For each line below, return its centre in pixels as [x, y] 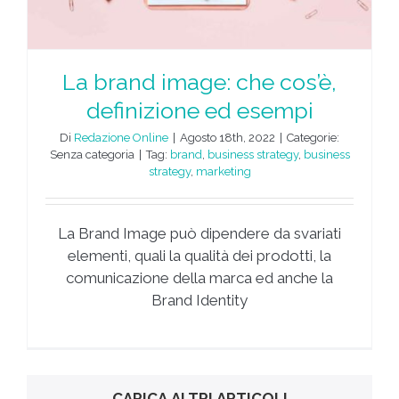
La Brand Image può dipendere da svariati [199, 233]
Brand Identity [199, 300]
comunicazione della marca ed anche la [199, 277]
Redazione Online [121, 137]
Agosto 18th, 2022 [228, 137]
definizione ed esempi [199, 110]
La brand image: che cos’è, [199, 81]
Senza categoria [92, 154]
